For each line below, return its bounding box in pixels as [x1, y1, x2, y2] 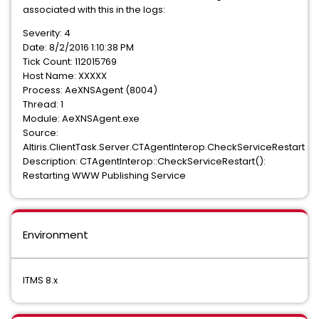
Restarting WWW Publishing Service [23, 169, 186, 182]
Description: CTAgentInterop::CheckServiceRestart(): [23, 155, 266, 168]
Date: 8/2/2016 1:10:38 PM [23, 41, 134, 54]
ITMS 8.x [23, 273, 58, 287]
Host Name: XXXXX [23, 69, 107, 83]
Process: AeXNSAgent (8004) [23, 83, 157, 97]
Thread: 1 [23, 98, 63, 111]
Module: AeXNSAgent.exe [23, 112, 140, 125]
